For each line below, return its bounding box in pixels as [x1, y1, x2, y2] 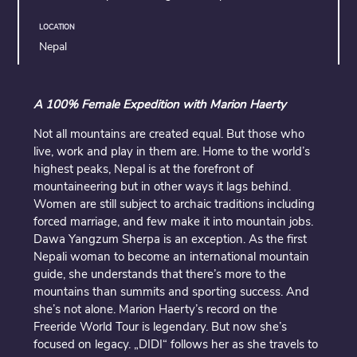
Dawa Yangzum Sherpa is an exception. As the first [33, 231, 308, 248]
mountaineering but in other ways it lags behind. [33, 178, 292, 195]
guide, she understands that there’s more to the [33, 266, 287, 283]
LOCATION [39, 22, 75, 33]
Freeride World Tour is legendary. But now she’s [33, 319, 288, 335]
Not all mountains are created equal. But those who [33, 126, 305, 143]
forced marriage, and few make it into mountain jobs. [33, 214, 314, 230]
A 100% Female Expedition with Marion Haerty [33, 96, 287, 113]
